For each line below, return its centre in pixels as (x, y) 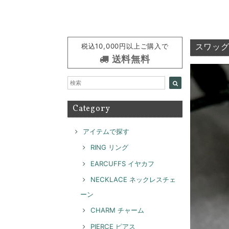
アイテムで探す (106, 131)
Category (91, 109)
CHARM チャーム (117, 210)
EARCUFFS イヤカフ (122, 163)
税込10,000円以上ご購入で (125, 46)
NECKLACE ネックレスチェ (133, 180)
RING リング (109, 147)
